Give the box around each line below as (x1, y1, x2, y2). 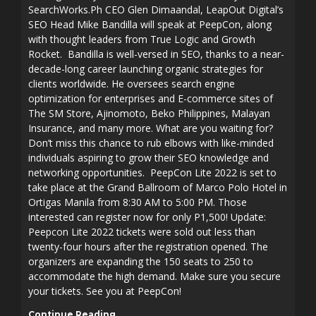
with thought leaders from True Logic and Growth (28, 32, 255, 46)
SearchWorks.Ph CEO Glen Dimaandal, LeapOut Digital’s (28, 3, 284, 16)
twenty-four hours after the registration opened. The (28, 240, 268, 253)
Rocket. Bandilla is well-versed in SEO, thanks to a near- (28, 47, 284, 61)
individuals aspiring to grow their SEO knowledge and (28, 151, 269, 164)
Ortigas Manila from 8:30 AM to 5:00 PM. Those (28, 195, 247, 209)
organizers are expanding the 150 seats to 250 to (28, 255, 253, 268)
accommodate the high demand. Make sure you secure (28, 269, 281, 283)
